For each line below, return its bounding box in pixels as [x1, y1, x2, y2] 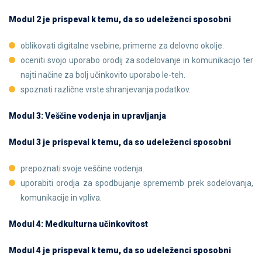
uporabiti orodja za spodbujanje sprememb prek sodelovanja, [20, 178, 253, 188]
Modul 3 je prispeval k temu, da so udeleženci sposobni [9, 137, 231, 147]
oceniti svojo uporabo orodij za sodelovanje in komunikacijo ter [20, 56, 253, 65]
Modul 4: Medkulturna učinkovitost [9, 219, 148, 229]
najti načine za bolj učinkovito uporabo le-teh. [20, 70, 185, 80]
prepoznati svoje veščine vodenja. [20, 164, 144, 173]
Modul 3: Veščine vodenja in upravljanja [9, 111, 166, 120]
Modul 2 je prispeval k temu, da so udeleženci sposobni [9, 15, 231, 24]
